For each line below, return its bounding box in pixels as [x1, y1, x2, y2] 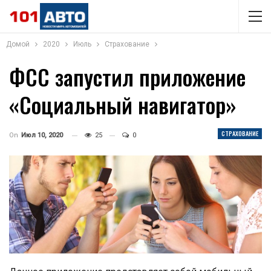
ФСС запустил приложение [9, 60, 246, 93]
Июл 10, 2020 [21, 131, 63, 139]
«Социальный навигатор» [9, 88, 237, 120]
